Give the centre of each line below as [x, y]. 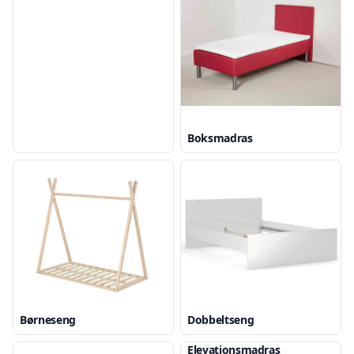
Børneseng [48, 320]
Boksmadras [220, 138]
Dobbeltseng [221, 320]
